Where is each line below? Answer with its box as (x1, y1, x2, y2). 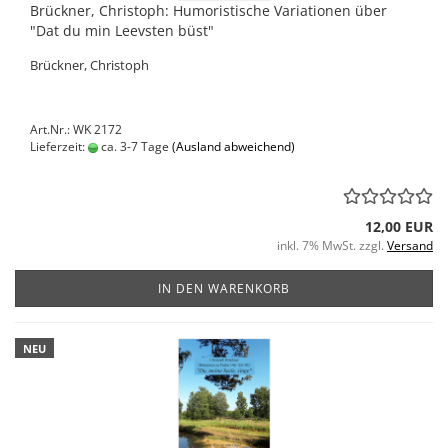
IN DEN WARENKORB (158, 280, 290, 297)
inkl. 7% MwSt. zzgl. (277, 237, 387, 254)
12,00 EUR (365, 217, 433, 236)
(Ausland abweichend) (172, 138, 295, 155)
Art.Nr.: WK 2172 (30, 121, 122, 138)
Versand (387, 237, 433, 254)
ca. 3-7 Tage (98, 138, 169, 155)
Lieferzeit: (30, 138, 88, 155)
